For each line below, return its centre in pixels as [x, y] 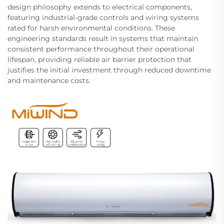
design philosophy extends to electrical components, [100, 7]
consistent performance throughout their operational [101, 49]
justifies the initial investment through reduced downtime [109, 70]
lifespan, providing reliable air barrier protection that [99, 60]
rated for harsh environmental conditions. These [91, 28]
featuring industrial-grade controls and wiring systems [103, 18]
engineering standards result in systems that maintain [103, 39]
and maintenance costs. [49, 81]
